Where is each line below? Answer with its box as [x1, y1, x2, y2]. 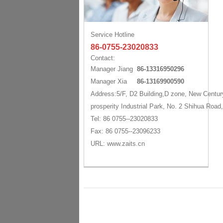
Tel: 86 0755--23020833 [91, 115, 158, 122]
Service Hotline [91, 31, 134, 38]
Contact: [91, 54, 117, 62]
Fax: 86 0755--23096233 [91, 127, 160, 135]
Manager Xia [91, 78, 137, 85]
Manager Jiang [91, 65, 137, 73]
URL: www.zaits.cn [91, 140, 145, 147]
